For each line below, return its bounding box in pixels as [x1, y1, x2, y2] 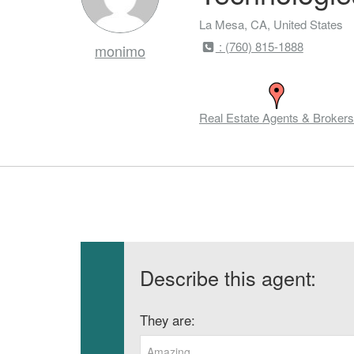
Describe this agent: [140, 263, 316, 292]
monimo [95, 40, 145, 61]
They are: [140, 311, 195, 330]
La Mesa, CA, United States [199, 16, 343, 32]
